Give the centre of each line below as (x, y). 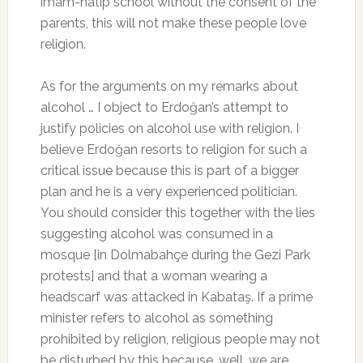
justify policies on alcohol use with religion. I (169, 128)
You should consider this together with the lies (177, 212)
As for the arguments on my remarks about (169, 86)
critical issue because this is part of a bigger (169, 170)
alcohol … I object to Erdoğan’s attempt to (164, 107)
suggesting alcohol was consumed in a (156, 233)
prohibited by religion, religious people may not (180, 339)
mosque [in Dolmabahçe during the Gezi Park (175, 254)
